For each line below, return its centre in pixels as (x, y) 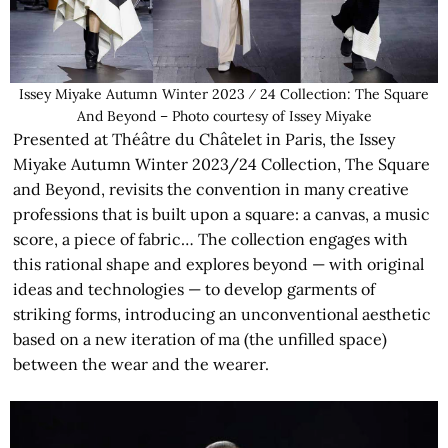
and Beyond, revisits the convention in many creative (211, 188)
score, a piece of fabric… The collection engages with (211, 238)
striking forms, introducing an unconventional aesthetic (222, 313)
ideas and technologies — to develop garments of (194, 288)
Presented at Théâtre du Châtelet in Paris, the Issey (204, 138)
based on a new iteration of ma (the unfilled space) (200, 338)
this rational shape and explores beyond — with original (219, 263)
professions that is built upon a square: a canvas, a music (222, 213)
